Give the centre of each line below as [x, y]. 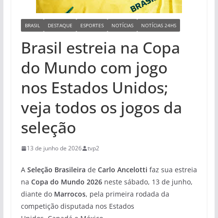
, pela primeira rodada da [127, 194]
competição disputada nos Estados [77, 206]
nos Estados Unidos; [94, 87]
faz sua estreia [172, 170]
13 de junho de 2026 [54, 148]
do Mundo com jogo [94, 67]
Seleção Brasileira [56, 170]
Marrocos [70, 194]
